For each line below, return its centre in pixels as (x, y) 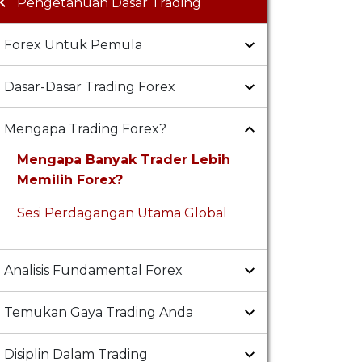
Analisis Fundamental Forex (93, 271)
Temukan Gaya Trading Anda (99, 313)
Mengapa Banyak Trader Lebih (124, 160)
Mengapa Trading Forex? (85, 129)
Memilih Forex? (70, 180)
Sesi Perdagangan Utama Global (122, 213)
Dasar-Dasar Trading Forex (90, 87)
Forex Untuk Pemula (73, 45)
